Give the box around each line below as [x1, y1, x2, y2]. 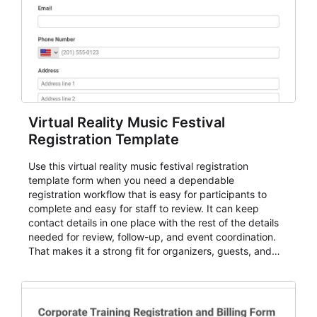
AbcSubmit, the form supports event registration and [28, 301, 272, 313]
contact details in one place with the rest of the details [28, 217, 279, 229]
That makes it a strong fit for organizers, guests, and [28, 245, 272, 257]
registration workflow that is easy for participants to [28, 188, 267, 200]
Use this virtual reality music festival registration [28, 160, 248, 172]
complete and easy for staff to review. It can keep [28, 202, 259, 214]
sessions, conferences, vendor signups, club [28, 273, 233, 285]
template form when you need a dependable [28, 174, 234, 186]
